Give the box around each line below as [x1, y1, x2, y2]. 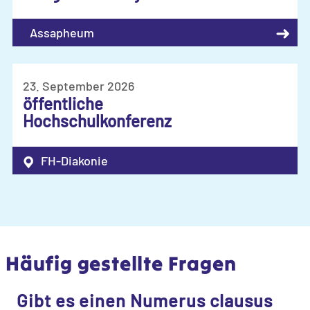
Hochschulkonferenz [23, 111, 172, 131]
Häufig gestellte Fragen [6, 250, 237, 277]
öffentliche [23, 93, 103, 114]
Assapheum [30, 25, 94, 41]
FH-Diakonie [41, 153, 108, 169]
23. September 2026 [23, 78, 134, 94]
